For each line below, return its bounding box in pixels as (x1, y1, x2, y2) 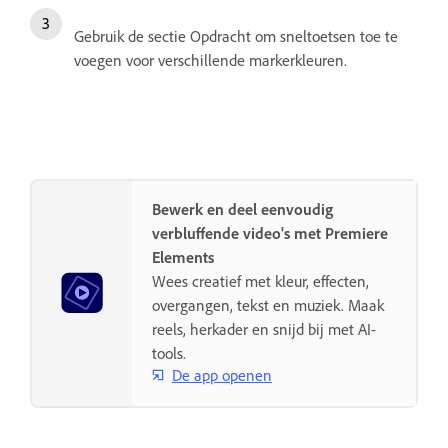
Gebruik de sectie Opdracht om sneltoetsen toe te (74, 26, 398, 47)
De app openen (172, 364, 272, 385)
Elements (152, 247, 214, 268)
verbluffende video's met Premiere (152, 223, 388, 244)
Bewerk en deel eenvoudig (152, 199, 333, 220)
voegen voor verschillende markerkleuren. (74, 50, 347, 71)
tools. (152, 343, 186, 364)
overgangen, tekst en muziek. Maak (152, 295, 384, 316)
